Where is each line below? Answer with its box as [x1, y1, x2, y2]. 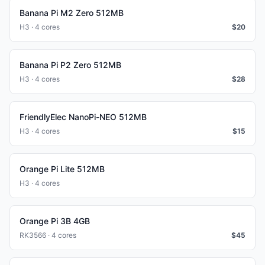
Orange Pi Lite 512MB [20, 164, 105, 174]
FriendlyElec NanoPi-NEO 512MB [20, 112, 147, 122]
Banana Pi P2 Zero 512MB [20, 60, 121, 70]
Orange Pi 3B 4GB [20, 216, 90, 226]
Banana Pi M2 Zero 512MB [20, 8, 124, 18]
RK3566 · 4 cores [20, 231, 76, 240]
